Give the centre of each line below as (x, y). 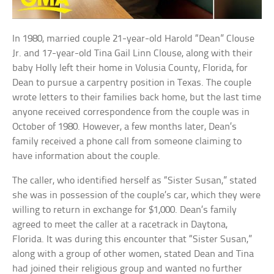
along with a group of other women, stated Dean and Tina (133, 254)
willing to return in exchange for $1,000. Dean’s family (125, 210)
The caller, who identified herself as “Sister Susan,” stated (135, 181)
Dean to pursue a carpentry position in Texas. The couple (132, 83)
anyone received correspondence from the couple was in (131, 113)
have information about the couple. (87, 157)
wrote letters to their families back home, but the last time (137, 98)
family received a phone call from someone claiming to (127, 142)
